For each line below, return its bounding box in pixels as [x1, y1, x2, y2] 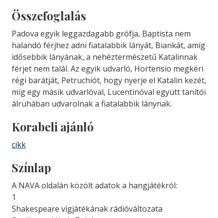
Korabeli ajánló [12, 119, 93, 134]
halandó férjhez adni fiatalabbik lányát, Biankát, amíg [12, 40, 205, 51]
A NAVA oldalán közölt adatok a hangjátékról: [12, 180, 177, 191]
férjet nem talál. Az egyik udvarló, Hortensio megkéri [12, 63, 203, 74]
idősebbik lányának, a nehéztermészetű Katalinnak [12, 52, 198, 62]
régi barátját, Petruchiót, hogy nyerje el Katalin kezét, [12, 75, 206, 86]
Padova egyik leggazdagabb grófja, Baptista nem [12, 28, 191, 39]
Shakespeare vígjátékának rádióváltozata [12, 203, 163, 214]
